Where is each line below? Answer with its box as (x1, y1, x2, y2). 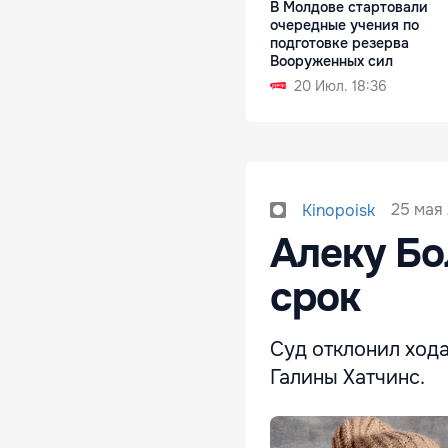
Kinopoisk (302, 199, 375, 221)
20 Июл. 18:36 (294, 76, 387, 95)
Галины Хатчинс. (270, 364, 425, 390)
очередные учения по (270, 15, 419, 34)
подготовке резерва (270, 33, 409, 52)
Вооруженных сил (270, 51, 393, 70)
